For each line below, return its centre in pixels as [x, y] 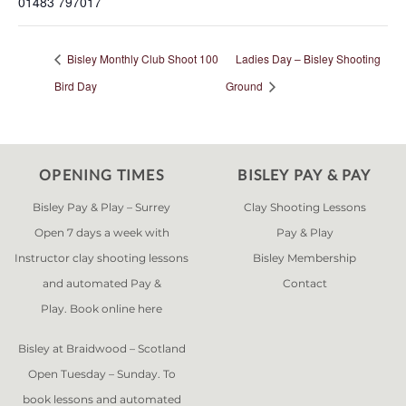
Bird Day [76, 85]
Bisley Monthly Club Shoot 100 [141, 58]
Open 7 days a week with [101, 232]
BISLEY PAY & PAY [304, 174]
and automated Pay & [101, 283]
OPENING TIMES [101, 174]
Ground [246, 85]
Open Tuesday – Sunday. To [101, 374]
